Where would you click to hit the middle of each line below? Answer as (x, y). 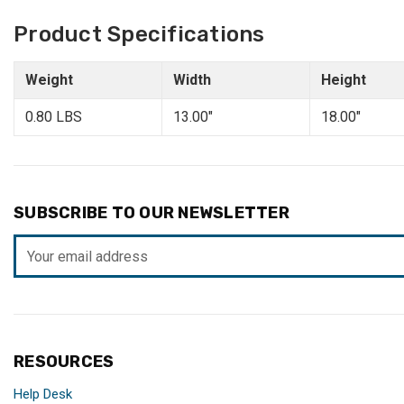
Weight (49, 80)
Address (41, 267)
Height (344, 80)
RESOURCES (64, 362)
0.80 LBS (54, 117)
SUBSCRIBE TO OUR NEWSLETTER (151, 213)
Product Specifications (139, 35)
